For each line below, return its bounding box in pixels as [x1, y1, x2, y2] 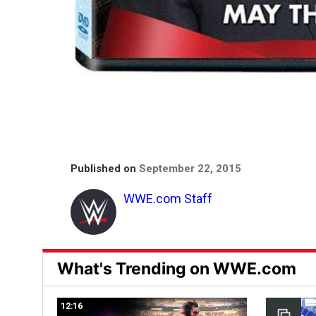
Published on [71, 162, 139, 175]
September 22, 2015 [139, 162, 241, 175]
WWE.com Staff [123, 190, 212, 206]
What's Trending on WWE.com [57, 258, 296, 279]
